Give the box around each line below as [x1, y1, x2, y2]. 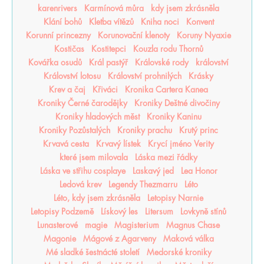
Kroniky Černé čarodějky [37, 99, 127, 107]
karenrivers [38, 4, 77, 12]
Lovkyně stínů [180, 207, 226, 216]
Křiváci [93, 85, 118, 94]
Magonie [43, 235, 76, 243]
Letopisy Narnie [147, 194, 203, 202]
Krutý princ [179, 126, 218, 134]
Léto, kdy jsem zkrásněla [54, 194, 140, 202]
